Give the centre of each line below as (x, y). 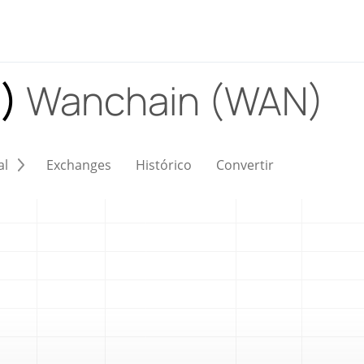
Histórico (164, 165)
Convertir (245, 165)
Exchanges (79, 165)
